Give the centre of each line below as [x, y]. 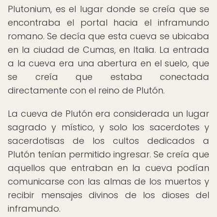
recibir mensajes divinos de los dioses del [108, 195]
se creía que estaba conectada [108, 77]
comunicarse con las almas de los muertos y [108, 181]
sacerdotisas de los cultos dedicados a [108, 141]
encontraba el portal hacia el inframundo [108, 23]
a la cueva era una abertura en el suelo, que [108, 63]
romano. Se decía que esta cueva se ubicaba [108, 36]
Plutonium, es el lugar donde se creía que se [108, 9]
